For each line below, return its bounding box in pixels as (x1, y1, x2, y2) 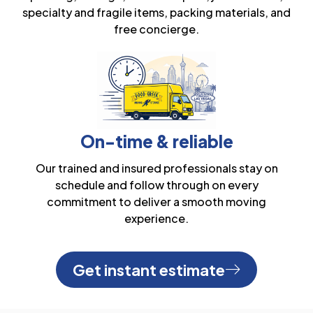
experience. (124, 211, 189, 226)
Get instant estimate (73, 260, 225, 280)
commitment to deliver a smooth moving (47, 194, 266, 210)
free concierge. (114, 22, 199, 37)
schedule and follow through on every (54, 177, 259, 193)
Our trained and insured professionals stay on (35, 161, 278, 176)
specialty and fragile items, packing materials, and (22, 5, 291, 20)
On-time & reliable (80, 131, 233, 152)
